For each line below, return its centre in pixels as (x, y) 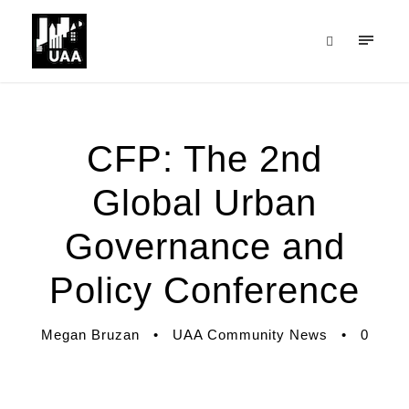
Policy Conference (204, 290)
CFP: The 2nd (204, 159)
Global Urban (204, 203)
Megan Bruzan (90, 335)
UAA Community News (250, 335)
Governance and (204, 246)
